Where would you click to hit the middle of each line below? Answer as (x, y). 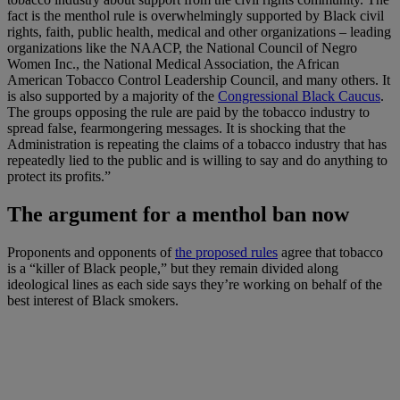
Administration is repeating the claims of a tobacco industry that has (197, 144)
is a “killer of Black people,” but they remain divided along (173, 268)
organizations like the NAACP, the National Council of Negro (182, 47)
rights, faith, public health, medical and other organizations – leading (199, 31)
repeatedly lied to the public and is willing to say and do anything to (197, 160)
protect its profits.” (59, 176)
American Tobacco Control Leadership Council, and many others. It (199, 79)
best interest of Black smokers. (93, 300)
